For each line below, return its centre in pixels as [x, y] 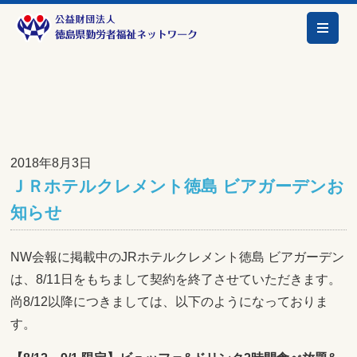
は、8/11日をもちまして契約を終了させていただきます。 [176, 279]
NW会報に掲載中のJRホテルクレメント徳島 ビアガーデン [178, 257]
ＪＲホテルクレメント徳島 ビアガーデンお [178, 186]
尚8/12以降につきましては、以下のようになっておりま [170, 302]
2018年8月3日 [51, 163]
